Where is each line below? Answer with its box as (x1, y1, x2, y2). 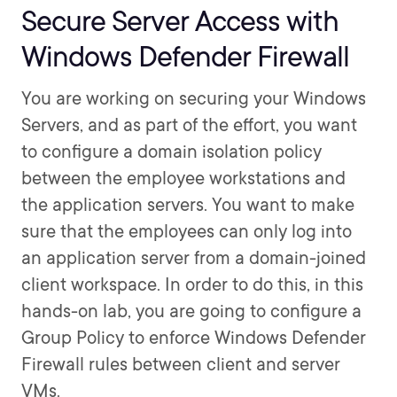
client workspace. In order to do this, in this (21, 274, 363, 295)
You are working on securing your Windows (21, 88, 366, 109)
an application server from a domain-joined (21, 247, 366, 269)
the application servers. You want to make (21, 194, 354, 215)
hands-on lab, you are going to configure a (21, 300, 362, 322)
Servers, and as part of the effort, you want (21, 114, 357, 136)
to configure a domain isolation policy (21, 141, 322, 162)
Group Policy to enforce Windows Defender (21, 327, 366, 348)
